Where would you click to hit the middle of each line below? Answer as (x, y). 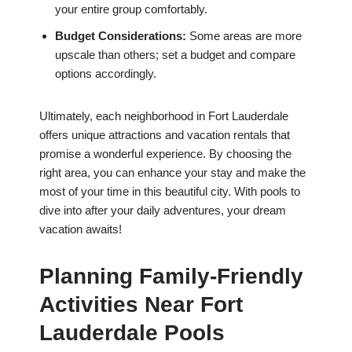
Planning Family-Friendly (171, 277)
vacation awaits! (81, 229)
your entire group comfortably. (131, 9)
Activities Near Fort (141, 305)
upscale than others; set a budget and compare (175, 55)
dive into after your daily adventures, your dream (163, 211)
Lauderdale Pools (132, 333)
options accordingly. (106, 74)
